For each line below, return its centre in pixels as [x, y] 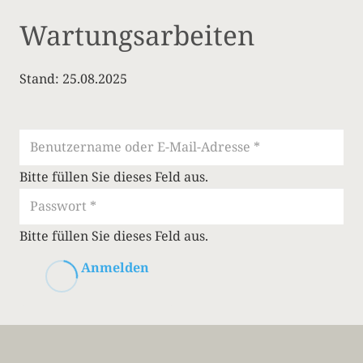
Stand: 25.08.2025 [73, 78]
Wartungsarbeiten [137, 35]
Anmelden [115, 267]
